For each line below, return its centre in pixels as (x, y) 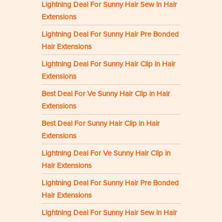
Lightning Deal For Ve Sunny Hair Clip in (106, 153)
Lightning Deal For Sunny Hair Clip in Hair (109, 64)
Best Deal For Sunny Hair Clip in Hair (101, 124)
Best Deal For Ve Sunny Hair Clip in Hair (106, 94)
